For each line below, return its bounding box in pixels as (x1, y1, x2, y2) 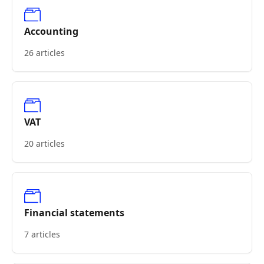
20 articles (24, 138, 65, 149)
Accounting (24, 25, 78, 38)
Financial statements (24, 206, 124, 219)
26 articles (24, 47, 65, 58)
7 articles (24, 229, 60, 240)
